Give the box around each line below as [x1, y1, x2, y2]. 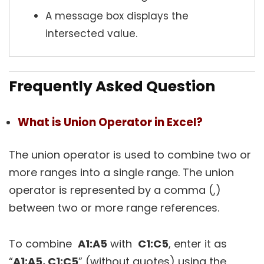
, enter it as [169, 236, 227, 252]
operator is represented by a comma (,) [9, 183, 221, 198]
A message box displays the [45, 9, 189, 24]
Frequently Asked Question [9, 76, 215, 97]
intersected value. [45, 27, 137, 41]
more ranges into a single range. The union [9, 165, 234, 180]
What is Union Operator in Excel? [18, 114, 203, 131]
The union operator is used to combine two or [9, 147, 251, 163]
